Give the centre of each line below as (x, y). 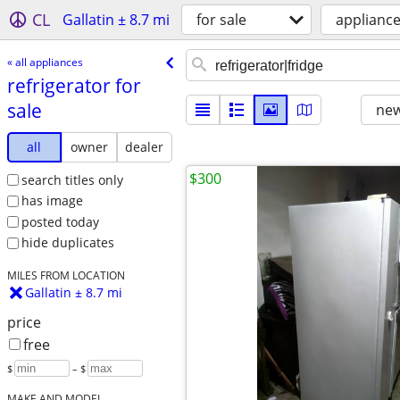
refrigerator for (74, 85)
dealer (145, 146)
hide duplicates (67, 243)
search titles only (72, 179)
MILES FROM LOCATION (66, 275)
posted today (60, 221)
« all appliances (45, 62)
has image (52, 201)
